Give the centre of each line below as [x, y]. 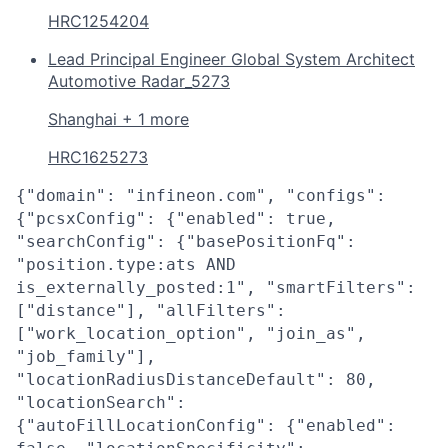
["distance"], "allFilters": [151, 310]
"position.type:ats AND [126, 264]
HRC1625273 [98, 156]
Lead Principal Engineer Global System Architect [231, 58]
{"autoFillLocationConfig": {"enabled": [206, 425]
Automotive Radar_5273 [139, 80]
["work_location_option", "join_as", [191, 333]
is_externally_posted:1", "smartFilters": [216, 287]
